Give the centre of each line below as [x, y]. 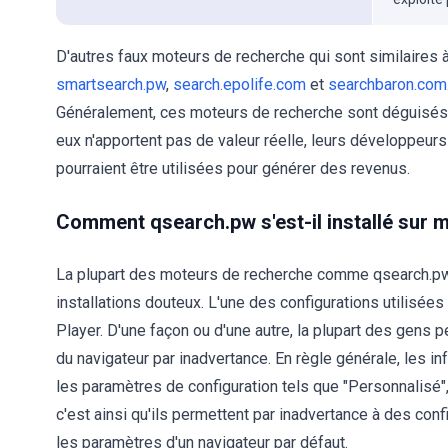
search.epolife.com [239, 84]
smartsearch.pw [111, 84]
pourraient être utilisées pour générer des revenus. [233, 168]
